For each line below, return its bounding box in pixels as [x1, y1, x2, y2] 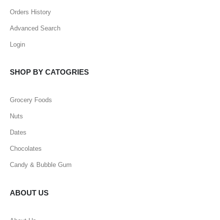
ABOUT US [10, 188, 49, 197]
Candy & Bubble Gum [10, 161, 72, 169]
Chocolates [10, 145, 42, 153]
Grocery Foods [10, 96, 52, 104]
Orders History [10, 8, 51, 16]
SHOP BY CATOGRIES [10, 68, 89, 77]
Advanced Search [10, 24, 60, 32]
